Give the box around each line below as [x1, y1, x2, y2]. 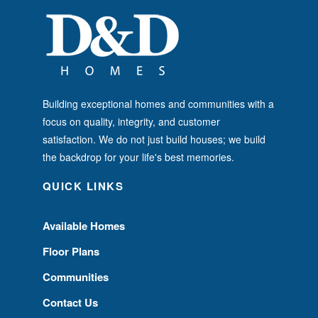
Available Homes [42, 217, 125, 234]
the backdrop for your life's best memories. [42, 149, 234, 164]
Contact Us [42, 294, 98, 310]
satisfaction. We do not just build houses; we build [42, 131, 265, 146]
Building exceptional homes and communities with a [42, 96, 274, 111]
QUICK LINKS [42, 177, 124, 194]
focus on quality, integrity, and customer [42, 114, 220, 128]
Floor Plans [42, 243, 99, 259]
